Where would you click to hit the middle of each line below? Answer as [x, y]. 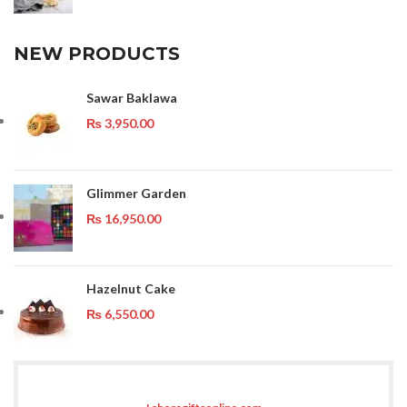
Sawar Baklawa [132, 97]
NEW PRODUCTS [97, 53]
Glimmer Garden [136, 193]
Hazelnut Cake [131, 288]
